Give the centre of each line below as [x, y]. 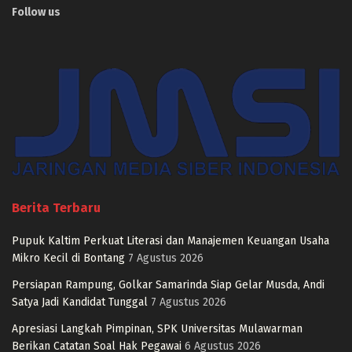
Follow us [36, 12]
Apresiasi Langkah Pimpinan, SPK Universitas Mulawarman [157, 329]
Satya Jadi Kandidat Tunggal [80, 302]
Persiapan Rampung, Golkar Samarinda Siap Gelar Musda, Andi [168, 285]
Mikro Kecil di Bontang [68, 258]
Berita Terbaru [56, 208]
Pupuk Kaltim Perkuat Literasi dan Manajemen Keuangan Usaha [170, 241]
